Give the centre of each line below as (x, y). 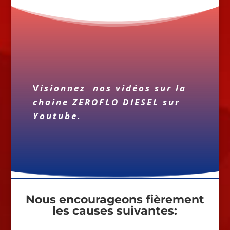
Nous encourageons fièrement (115, 199)
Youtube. (57, 116)
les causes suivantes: (115, 210)
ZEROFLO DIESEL (116, 102)
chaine (52, 102)
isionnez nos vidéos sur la (113, 88)
